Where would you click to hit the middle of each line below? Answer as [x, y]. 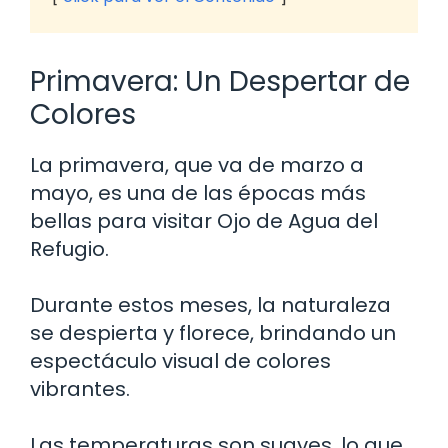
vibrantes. [80, 388]
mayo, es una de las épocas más [198, 192]
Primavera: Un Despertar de [220, 81]
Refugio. [69, 248]
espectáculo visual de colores [180, 360]
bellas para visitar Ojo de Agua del [204, 220]
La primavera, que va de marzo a [197, 164]
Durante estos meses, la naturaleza [210, 304]
